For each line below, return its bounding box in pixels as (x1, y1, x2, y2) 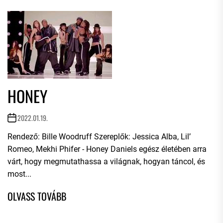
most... (7, 169, 31, 179)
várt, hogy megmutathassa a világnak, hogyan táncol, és (7, 157, 205, 166)
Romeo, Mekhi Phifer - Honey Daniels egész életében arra (7, 144, 207, 154)
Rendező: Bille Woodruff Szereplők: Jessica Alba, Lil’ (7, 132, 191, 141)
